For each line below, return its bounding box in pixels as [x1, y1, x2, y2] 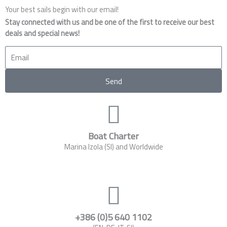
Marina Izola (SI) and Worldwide [64, 141, 163, 153]
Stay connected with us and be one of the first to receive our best [5, 16, 214, 28]
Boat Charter [88, 129, 139, 143]
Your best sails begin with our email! [5, 3, 119, 15]
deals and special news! [5, 27, 80, 39]
